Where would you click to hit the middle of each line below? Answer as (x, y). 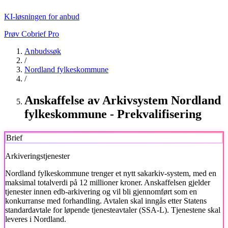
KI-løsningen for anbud (42, 17)
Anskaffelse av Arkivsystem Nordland (123, 100)
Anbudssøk (43, 51)
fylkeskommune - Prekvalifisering (113, 114)
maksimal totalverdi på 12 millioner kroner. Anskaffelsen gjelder (108, 182)
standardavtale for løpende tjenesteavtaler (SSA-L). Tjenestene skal (113, 210)
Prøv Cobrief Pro (32, 34)
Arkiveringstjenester (37, 156)
